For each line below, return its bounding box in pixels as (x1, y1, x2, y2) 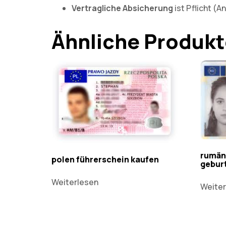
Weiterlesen (51, 176, 98, 188)
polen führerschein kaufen (51, 153, 159, 165)
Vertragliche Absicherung (72, 2, 173, 14)
